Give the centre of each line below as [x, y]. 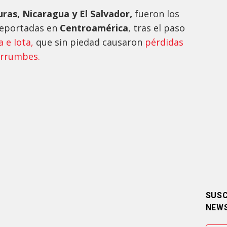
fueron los [156, 14]
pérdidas [164, 42]
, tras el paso [157, 28]
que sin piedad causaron [89, 42]
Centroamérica [94, 28]
